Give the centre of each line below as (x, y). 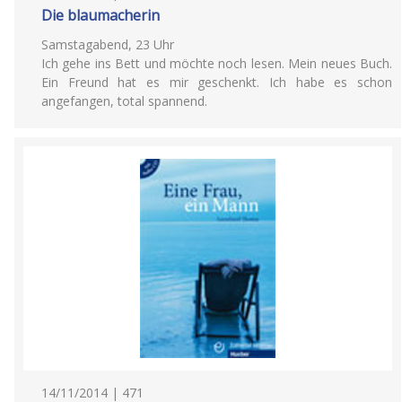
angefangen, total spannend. (124, 101)
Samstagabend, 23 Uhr (108, 44)
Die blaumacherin (100, 15)
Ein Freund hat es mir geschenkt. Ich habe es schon (217, 82)
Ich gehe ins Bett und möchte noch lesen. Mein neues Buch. (217, 63)
